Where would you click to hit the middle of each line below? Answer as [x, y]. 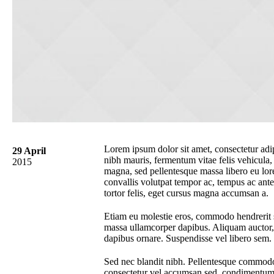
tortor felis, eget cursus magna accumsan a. [186, 193]
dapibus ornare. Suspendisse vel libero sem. [188, 238]
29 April [29, 150]
